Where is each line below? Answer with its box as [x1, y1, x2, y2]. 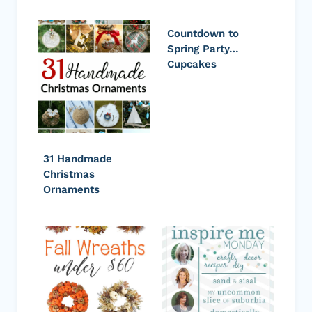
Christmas [43, 167, 95, 180]
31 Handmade [43, 152, 112, 165]
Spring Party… [167, 42, 239, 55]
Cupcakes [167, 57, 217, 70]
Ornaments [43, 182, 100, 196]
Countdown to [167, 26, 239, 40]
